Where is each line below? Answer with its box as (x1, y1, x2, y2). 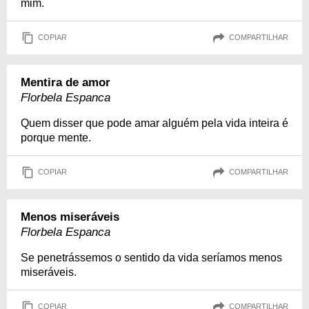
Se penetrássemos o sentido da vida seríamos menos (21, 251, 282, 263)
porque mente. (21, 131, 91, 143)
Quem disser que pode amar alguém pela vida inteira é (21, 117, 288, 129)
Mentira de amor (21, 75, 110, 89)
